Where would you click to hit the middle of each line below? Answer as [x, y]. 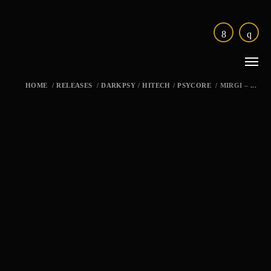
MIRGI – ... [238, 85]
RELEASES [74, 85]
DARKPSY [119, 85]
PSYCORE [194, 85]
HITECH [156, 85]
